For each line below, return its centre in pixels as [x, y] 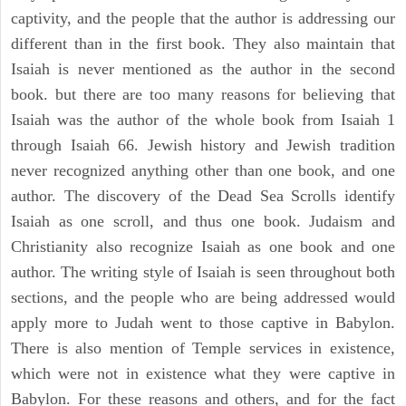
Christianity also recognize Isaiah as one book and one [203, 247]
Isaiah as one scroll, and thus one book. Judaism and [203, 222]
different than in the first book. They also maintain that [203, 44]
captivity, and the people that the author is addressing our [203, 19]
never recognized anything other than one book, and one [203, 171]
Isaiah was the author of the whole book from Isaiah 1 [203, 120]
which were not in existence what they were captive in [203, 374]
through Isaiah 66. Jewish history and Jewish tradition [203, 145]
